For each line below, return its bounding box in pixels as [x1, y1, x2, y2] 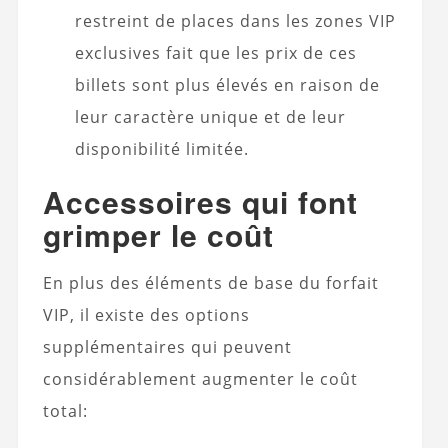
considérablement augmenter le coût [42, 367, 358, 390]
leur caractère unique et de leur [74, 105, 346, 128]
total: [42, 399, 88, 422]
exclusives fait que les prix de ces [74, 41, 357, 64]
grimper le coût [42, 212, 274, 256]
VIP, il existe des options [42, 303, 250, 326]
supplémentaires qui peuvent [42, 335, 292, 358]
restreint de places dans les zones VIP [74, 9, 396, 32]
